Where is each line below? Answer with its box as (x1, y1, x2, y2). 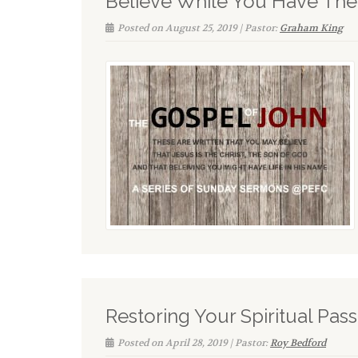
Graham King (280, 21, 343, 34)
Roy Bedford (270, 336, 326, 349)
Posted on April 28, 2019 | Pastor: (117, 336, 270, 349)
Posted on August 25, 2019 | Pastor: (117, 21, 280, 34)
